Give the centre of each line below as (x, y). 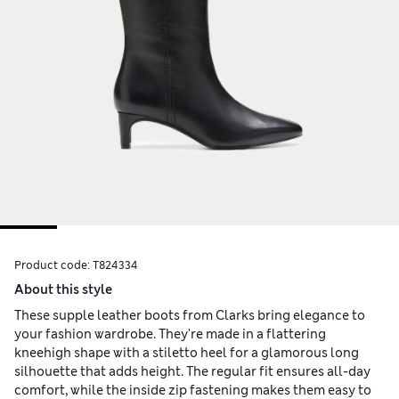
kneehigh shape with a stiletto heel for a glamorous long (187, 353)
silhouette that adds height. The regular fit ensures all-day (192, 372)
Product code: (53, 266)
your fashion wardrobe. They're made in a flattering (170, 334)
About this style (63, 290)
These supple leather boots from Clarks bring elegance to (190, 316)
